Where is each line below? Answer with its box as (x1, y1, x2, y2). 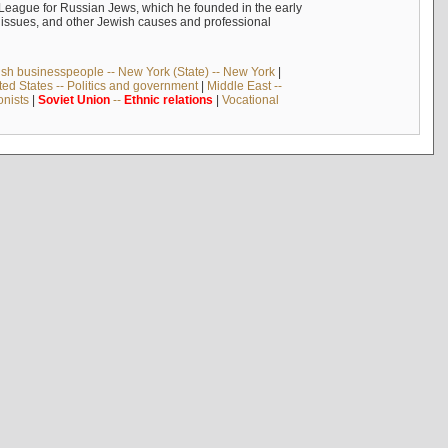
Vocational (221, 92, 279, 107)
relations (162, 92, 213, 107)
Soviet (37, 92, 74, 107)
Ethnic (123, 92, 160, 107)
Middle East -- (206, 78, 282, 93)
